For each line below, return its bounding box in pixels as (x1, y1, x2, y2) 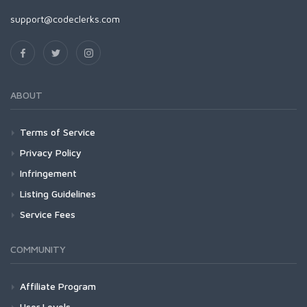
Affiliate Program (20, 280, 96, 292)
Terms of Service (20, 126, 95, 138)
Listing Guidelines (20, 188, 96, 199)
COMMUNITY (10, 243, 66, 255)
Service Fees (20, 208, 75, 220)
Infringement (20, 167, 77, 179)
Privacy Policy (20, 147, 82, 158)
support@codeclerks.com (10, 13, 120, 25)
